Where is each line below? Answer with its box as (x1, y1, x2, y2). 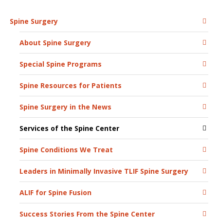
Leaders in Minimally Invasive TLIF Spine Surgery (19, 166, 188, 176)
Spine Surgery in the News (19, 102, 111, 111)
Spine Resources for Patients (19, 81, 122, 90)
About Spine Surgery (19, 38, 91, 47)
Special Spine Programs (19, 59, 102, 69)
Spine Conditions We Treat (19, 145, 113, 154)
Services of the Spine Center (19, 124, 119, 133)
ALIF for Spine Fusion (19, 188, 91, 197)
